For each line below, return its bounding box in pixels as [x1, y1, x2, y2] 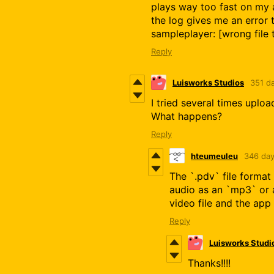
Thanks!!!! [188, 257, 231, 270]
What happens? [151, 110, 222, 123]
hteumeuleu [191, 150, 238, 161]
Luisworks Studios [172, 77, 244, 87]
